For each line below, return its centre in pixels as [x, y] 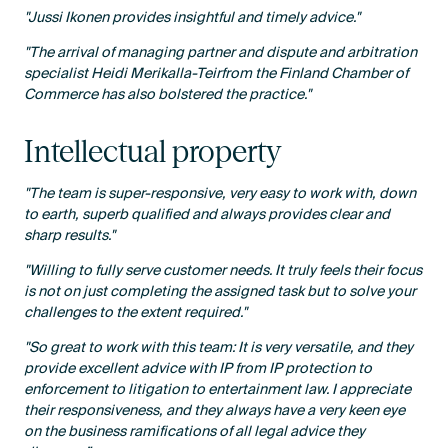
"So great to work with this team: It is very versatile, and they [219, 348]
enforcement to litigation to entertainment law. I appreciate [218, 390]
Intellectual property [153, 150]
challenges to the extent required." [136, 312]
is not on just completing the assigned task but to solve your [220, 291]
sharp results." [70, 235]
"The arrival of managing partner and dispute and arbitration [221, 53]
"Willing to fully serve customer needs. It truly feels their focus [223, 270]
